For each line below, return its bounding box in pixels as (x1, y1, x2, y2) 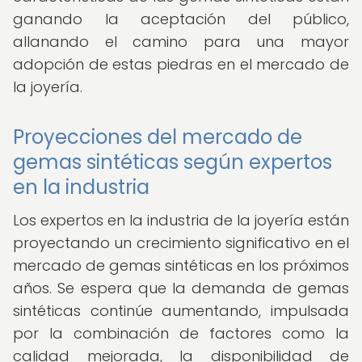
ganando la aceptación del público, (13, 9, 349, 29)
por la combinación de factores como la (13, 323, 349, 343)
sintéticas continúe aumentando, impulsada (13, 301, 349, 321)
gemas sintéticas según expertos (13, 149, 332, 175)
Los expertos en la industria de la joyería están (13, 210, 349, 230)
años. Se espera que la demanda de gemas (13, 278, 349, 298)
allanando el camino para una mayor (13, 32, 349, 52)
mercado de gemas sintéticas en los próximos (13, 255, 349, 276)
